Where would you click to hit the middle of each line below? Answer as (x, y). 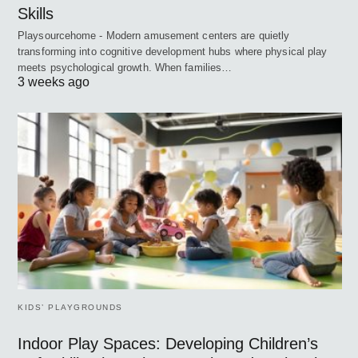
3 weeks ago (54, 82)
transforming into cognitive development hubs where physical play (173, 52)
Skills (36, 14)
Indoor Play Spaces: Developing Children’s (168, 344)
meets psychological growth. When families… (125, 68)
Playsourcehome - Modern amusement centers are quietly (154, 36)
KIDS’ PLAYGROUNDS (70, 307)
